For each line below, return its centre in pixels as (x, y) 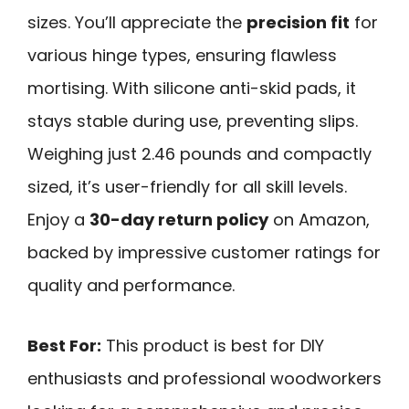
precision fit (298, 22)
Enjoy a (58, 219)
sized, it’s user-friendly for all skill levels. (187, 186)
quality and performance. (131, 285)
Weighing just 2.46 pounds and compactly (199, 153)
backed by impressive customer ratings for (204, 252)
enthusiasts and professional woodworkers (204, 379)
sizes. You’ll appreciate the (137, 22)
